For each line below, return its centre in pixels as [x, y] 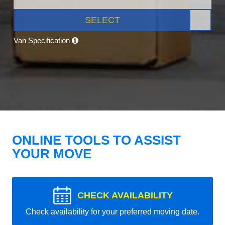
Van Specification [43, 41]
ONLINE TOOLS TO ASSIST [96, 140]
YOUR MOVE [52, 154]
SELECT [102, 20]
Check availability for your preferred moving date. [113, 212]
